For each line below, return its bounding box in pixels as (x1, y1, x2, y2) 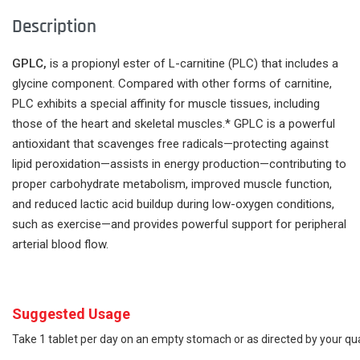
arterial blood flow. (12, 237, 108, 252)
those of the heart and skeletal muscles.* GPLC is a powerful (12, 117, 335, 132)
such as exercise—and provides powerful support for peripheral (12, 217, 346, 232)
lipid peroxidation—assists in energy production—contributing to (12, 157, 346, 172)
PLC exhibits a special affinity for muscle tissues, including (12, 96, 320, 112)
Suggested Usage (12, 305, 130, 323)
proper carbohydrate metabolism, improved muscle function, (12, 177, 332, 192)
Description (12, 14, 96, 39)
